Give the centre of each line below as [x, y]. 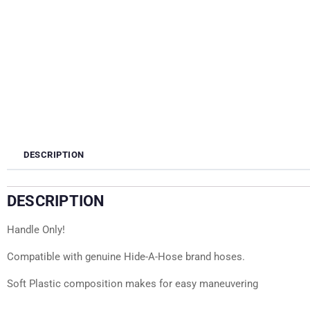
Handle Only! [36, 230]
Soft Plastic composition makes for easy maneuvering [133, 284]
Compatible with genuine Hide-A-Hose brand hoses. [126, 257]
